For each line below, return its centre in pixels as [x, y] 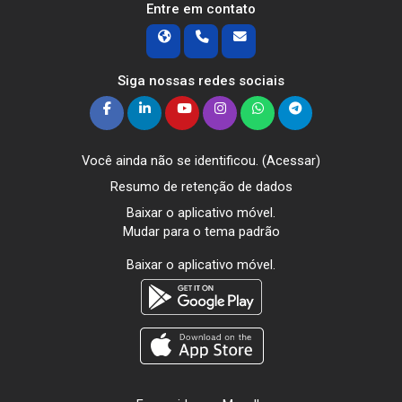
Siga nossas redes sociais [201, 80]
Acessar [291, 160]
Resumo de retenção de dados [201, 186]
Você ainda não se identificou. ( [174, 160]
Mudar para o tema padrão [201, 231]
